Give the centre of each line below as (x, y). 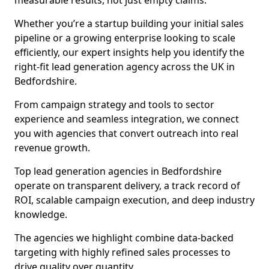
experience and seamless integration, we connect (127, 119)
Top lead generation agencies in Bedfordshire (118, 171)
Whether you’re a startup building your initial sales (129, 23)
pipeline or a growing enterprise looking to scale (125, 38)
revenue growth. (52, 148)
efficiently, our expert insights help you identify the (129, 52)
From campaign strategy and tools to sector (114, 104)
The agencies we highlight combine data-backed (124, 238)
